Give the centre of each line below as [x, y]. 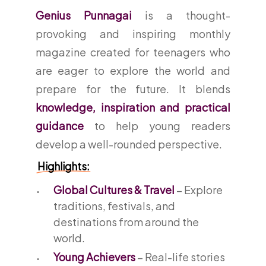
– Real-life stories [180, 256]
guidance [59, 125]
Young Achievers [94, 256]
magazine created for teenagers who [133, 52]
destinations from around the [126, 221]
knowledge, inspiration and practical [133, 107]
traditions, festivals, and [114, 205]
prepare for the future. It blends [133, 88]
